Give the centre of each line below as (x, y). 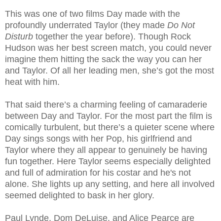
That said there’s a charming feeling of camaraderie (106, 105)
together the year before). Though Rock (112, 37)
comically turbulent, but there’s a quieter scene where (110, 128)
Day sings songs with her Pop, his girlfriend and (98, 139)
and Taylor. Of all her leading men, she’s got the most (110, 71)
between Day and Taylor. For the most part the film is (109, 116)
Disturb (19, 37)
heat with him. (32, 82)
